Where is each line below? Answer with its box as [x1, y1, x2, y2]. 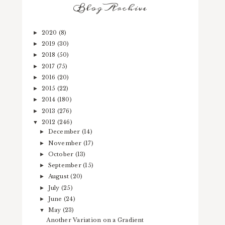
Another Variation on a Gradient [46, 216, 144, 223]
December [48, 128, 82, 136]
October [48, 150, 75, 158]
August [48, 173, 71, 180]
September [48, 162, 83, 169]
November [48, 139, 83, 147]
